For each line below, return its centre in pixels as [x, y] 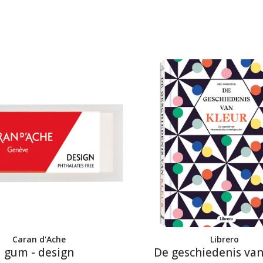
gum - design [39, 252]
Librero [224, 239]
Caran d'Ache [39, 239]
